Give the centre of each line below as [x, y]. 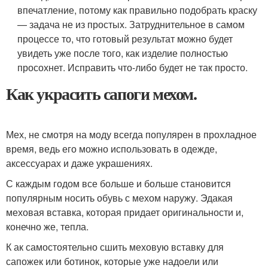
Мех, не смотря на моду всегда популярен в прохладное [131, 134]
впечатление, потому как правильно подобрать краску [138, 10]
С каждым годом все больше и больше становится [118, 183]
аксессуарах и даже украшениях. [79, 163]
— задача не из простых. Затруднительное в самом [131, 24]
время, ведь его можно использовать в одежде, [112, 149]
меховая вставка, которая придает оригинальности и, [125, 212]
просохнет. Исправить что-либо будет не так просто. [133, 67]
